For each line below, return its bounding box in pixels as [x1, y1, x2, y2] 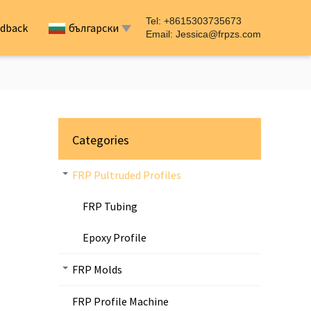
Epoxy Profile [82, 230, 146, 244]
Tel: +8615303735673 [146, 15, 242, 26]
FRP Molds [72, 262, 122, 276]
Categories [72, 132, 129, 148]
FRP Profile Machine [72, 294, 169, 308]
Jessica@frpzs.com [176, 28, 261, 40]
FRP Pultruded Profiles [72, 168, 181, 182]
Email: [146, 28, 176, 40]
